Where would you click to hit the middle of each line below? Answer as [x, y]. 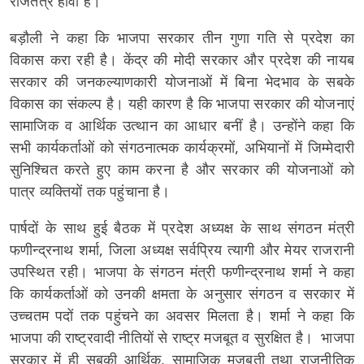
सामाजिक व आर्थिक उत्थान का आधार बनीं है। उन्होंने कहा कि [182, 125]
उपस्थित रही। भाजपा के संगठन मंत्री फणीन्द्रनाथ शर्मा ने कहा [182, 271]
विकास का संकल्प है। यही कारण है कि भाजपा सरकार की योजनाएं [182, 103]
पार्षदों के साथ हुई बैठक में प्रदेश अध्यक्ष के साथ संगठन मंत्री [182, 227]
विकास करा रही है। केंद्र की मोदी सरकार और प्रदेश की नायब [182, 59]
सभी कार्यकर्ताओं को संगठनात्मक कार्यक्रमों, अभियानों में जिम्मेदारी [182, 147]
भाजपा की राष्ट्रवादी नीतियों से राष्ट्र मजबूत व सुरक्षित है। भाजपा [182, 337]
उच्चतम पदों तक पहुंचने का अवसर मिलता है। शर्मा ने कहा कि [182, 315]
